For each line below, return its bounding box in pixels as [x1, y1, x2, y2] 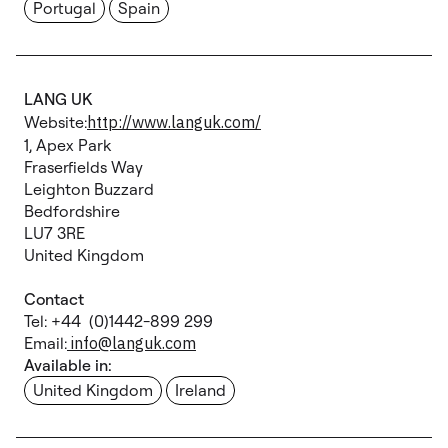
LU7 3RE [24, 223, 85, 243]
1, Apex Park [24, 135, 111, 155]
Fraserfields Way [24, 157, 143, 177]
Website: [24, 112, 87, 132]
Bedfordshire [24, 201, 120, 221]
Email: [24, 333, 67, 353]
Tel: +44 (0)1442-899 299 [24, 311, 213, 331]
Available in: [24, 355, 112, 375]
